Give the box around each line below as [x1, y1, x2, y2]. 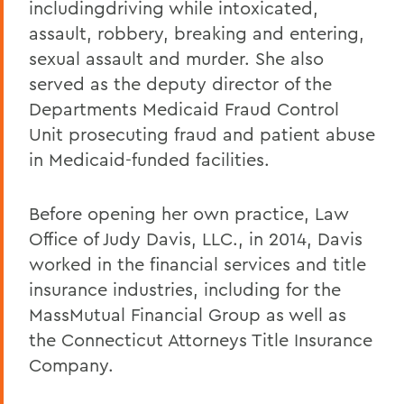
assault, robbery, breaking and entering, [29, 21, 364, 44]
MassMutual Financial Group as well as [29, 302, 346, 326]
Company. [29, 353, 114, 376]
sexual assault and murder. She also [29, 46, 324, 69]
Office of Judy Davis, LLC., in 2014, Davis [29, 226, 363, 250]
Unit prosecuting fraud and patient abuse [29, 122, 375, 145]
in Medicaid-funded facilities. [29, 147, 270, 170]
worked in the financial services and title [29, 252, 366, 275]
